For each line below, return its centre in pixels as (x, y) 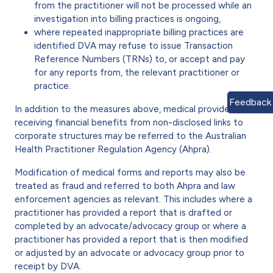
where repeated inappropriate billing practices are (139, 32)
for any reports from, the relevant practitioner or (137, 72)
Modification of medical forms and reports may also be (130, 172)
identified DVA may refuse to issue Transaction (133, 45)
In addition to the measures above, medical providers (126, 109)
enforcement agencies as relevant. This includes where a (133, 199)
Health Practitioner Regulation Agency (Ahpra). (114, 149)
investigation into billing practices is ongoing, (127, 19)
